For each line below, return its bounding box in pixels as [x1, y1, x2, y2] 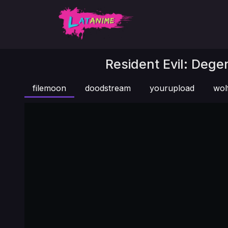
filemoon [33, 83, 66, 93]
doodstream [85, 83, 131, 93]
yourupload [150, 83, 194, 93]
